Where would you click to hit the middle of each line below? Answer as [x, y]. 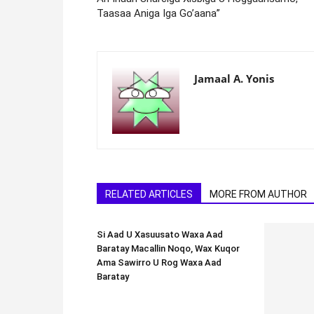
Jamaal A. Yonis [234, 78]
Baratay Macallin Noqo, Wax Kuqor [168, 248]
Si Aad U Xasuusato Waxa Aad [160, 234]
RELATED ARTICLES [149, 194]
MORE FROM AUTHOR [258, 194]
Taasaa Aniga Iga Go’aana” [158, 13]
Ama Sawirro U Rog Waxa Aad [159, 262]
